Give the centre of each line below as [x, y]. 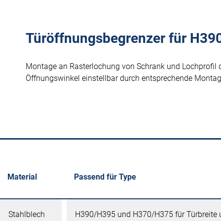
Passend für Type [105, 177]
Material [22, 177]
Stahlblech [27, 214]
